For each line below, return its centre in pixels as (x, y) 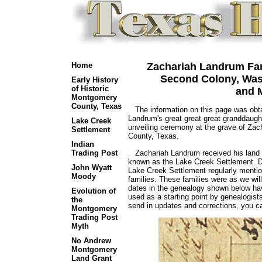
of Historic (90, 89)
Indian (82, 144)
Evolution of (93, 191)
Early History (94, 80)
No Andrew (91, 241)
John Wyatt (91, 168)
